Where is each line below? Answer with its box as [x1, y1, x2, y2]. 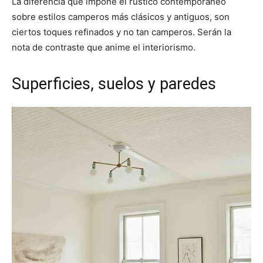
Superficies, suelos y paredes [12, 74, 216, 93]
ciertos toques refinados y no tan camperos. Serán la [12, 26, 231, 38]
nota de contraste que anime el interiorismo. [12, 41, 195, 53]
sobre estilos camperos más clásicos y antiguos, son [12, 11, 230, 22]
